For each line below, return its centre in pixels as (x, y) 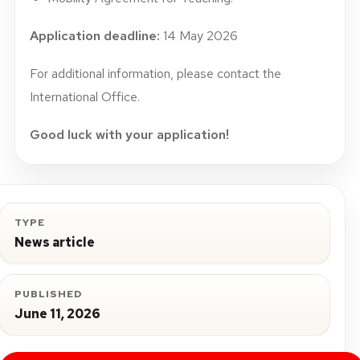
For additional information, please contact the (155, 74)
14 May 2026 (199, 36)
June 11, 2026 (57, 314)
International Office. (85, 97)
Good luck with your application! (129, 135)
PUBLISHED (48, 294)
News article (55, 242)
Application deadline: (95, 36)
